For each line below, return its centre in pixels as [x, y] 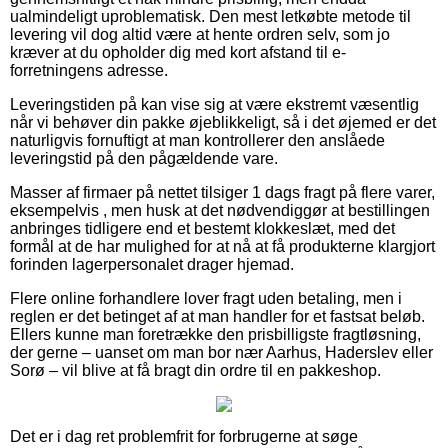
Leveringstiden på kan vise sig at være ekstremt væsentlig [214, 105]
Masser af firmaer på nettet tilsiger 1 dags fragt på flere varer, [222, 193]
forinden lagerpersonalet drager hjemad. [152, 265]
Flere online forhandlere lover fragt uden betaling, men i [206, 299]
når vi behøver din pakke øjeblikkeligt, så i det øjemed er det [223, 123]
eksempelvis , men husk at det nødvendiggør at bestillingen [220, 211]
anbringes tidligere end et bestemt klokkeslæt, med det [202, 229]
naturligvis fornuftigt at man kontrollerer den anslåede [197, 141]
